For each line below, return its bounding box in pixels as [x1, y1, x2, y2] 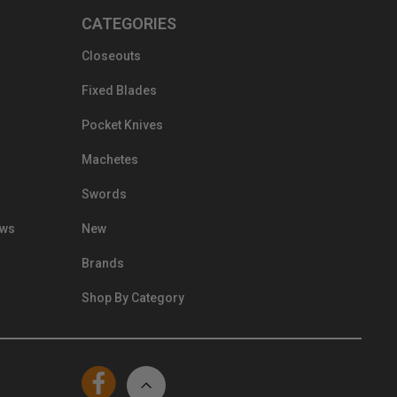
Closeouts [82, 49, 141, 64]
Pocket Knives [82, 118, 163, 133]
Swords [82, 187, 127, 202]
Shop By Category [82, 291, 184, 306]
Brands [82, 256, 124, 271]
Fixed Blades [82, 83, 157, 98]
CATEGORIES [82, 14, 176, 34]
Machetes [82, 152, 138, 167]
